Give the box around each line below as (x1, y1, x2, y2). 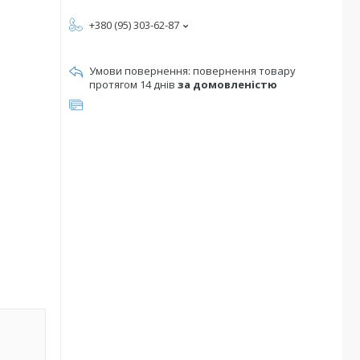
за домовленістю (178, 77, 277, 92)
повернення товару (193, 63, 296, 78)
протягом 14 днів (89, 77, 178, 92)
